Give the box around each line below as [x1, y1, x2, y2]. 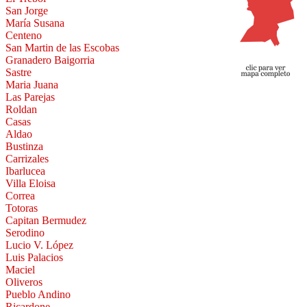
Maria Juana [5, 79, 58, 91]
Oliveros [5, 276, 42, 288]
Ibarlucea [5, 165, 45, 177]
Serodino [5, 227, 45, 239]
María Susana [5, 17, 64, 29]
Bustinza [5, 140, 43, 153]
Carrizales [5, 153, 49, 165]
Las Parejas [5, 91, 55, 103]
